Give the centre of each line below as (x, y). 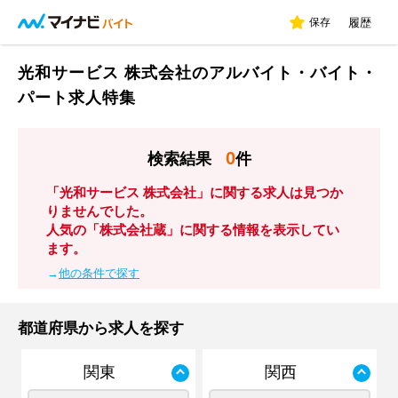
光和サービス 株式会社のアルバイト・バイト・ (198, 73)
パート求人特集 (77, 98)
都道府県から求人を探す (101, 328)
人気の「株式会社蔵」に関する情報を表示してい (193, 230)
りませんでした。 (99, 211)
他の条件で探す (99, 273)
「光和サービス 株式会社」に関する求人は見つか (195, 192)
